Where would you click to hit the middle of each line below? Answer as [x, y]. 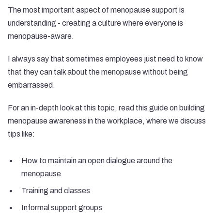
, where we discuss [174, 121]
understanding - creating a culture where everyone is [95, 23]
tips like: [21, 134]
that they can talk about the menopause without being [98, 72]
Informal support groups [62, 208]
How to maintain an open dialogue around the [97, 161]
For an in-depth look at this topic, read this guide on [93, 108]
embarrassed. [31, 85]
